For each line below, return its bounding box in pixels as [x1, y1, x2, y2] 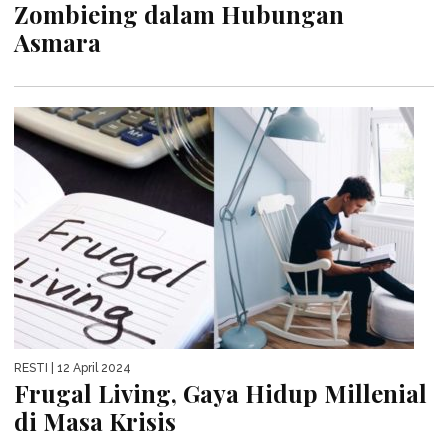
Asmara [14, 26, 101, 58]
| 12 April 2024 [48, 361, 131, 376]
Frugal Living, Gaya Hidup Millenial [14, 377, 427, 410]
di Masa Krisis [14, 405, 176, 438]
